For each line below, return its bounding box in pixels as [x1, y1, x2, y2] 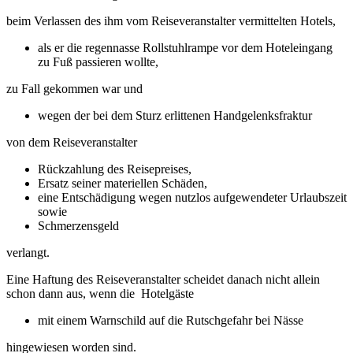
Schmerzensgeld [38, 219, 119, 233]
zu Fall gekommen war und [6, 82, 143, 96]
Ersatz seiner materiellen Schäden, [38, 176, 207, 191]
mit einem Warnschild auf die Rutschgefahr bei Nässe [38, 314, 303, 328]
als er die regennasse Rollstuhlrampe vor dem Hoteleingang [38, 41, 333, 55]
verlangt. [6, 246, 50, 260]
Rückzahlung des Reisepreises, [38, 162, 191, 176]
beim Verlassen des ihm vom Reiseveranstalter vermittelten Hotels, [6, 14, 336, 28]
